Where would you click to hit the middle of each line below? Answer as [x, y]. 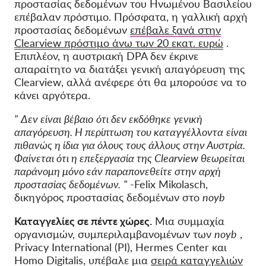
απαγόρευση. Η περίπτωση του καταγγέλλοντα [119, 132]
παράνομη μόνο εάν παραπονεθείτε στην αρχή [118, 171]
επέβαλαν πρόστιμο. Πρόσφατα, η [96, 17]
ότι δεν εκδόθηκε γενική [149, 119]
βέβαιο [79, 119]
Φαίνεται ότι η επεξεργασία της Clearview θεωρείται [129, 158]
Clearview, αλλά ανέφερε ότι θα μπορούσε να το [130, 82]
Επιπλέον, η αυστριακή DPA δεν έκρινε [106, 56]
